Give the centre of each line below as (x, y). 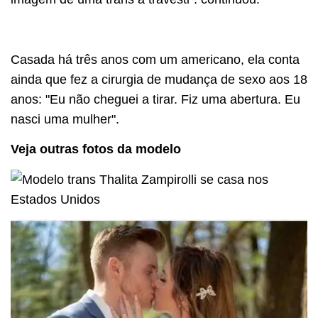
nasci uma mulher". (65, 119)
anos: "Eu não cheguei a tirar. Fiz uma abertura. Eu (155, 99)
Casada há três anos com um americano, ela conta (155, 59)
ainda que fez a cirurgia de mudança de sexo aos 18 (159, 79)
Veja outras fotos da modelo (96, 149)
